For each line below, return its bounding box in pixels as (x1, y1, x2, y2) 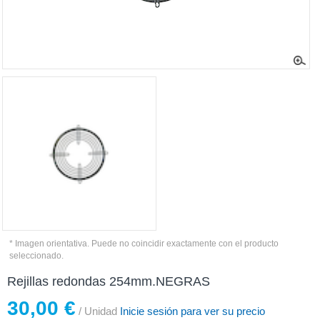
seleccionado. (9, 251, 64, 261)
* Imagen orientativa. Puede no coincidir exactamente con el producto (9, 239, 279, 249)
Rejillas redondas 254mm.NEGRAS (7, 274, 210, 289)
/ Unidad (76, 305, 117, 318)
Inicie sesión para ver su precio (117, 305, 265, 318)
